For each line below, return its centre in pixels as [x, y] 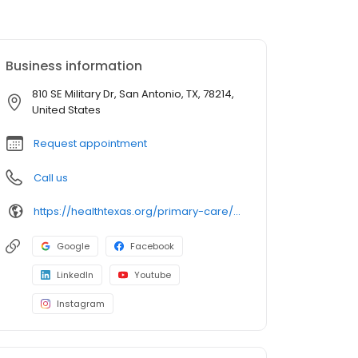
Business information [74, 66]
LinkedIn [75, 275]
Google [73, 247]
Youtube [153, 275]
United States [66, 110]
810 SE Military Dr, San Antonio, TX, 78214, [133, 94]
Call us [51, 178]
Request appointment [90, 144]
